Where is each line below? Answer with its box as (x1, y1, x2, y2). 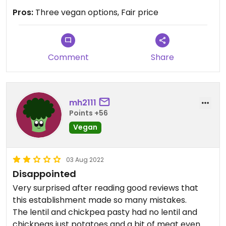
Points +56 (69, 107, 108, 118)
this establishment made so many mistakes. (13, 194, 187, 206)
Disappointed (13, 167, 76, 180)
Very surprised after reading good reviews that (13, 182, 198, 194)
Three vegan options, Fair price (33, 7, 158, 18)
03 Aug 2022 (66, 155, 104, 164)
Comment (47, 51, 89, 63)
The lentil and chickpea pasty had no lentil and (13, 206, 197, 218)
